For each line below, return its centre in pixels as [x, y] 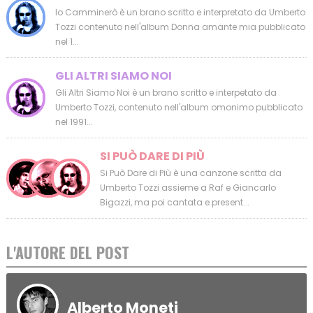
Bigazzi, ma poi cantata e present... [174, 203]
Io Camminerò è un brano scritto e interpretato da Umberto [180, 13]
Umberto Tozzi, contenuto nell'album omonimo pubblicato [179, 108]
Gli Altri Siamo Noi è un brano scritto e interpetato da [166, 93]
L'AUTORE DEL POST [67, 253]
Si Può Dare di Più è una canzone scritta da [190, 173]
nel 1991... [74, 122]
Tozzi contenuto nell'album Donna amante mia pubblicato [180, 27]
